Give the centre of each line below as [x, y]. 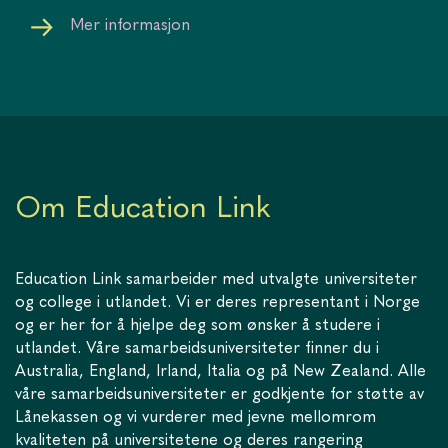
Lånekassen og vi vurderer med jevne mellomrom [195, 417]
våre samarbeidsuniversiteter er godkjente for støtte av [219, 394]
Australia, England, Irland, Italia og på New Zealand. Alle [220, 371]
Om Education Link [143, 208]
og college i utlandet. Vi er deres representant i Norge [217, 302]
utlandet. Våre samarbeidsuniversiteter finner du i [197, 348]
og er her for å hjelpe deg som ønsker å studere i [197, 325]
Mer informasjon [130, 25]
